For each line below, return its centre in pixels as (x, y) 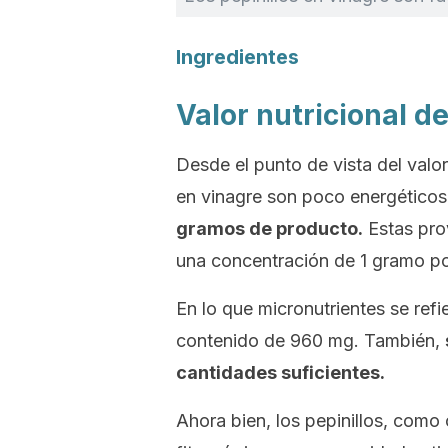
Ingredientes (237, 57)
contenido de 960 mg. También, (310, 340)
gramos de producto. (269, 228)
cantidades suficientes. (280, 372)
